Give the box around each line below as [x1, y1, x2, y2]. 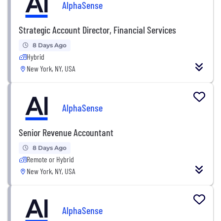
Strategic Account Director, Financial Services [19, 23, 176, 36]
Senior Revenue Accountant [19, 126, 113, 138]
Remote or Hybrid [27, 154, 74, 164]
